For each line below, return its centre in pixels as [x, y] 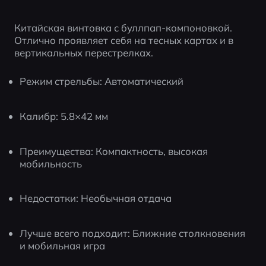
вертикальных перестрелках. [83, 53]
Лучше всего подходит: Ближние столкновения [133, 233]
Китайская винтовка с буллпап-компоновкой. [123, 28]
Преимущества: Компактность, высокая [114, 151]
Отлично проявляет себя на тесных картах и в [123, 40]
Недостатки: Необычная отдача [96, 198]
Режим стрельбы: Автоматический [102, 81]
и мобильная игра [63, 246]
